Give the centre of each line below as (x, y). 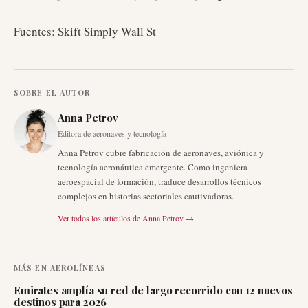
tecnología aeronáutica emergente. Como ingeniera (153, 167)
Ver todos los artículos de (99, 218)
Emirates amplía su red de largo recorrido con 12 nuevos (153, 290)
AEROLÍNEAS (78, 268)
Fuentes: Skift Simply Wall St (85, 31)
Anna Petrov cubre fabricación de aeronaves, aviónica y (161, 153)
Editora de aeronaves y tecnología (112, 133)
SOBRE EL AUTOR (52, 92)
